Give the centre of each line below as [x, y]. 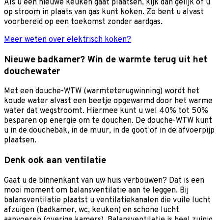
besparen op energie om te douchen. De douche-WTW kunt [108, 121]
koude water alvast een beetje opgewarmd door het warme [108, 101]
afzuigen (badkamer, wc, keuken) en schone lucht [92, 210]
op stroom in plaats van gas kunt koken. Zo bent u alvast [104, 12]
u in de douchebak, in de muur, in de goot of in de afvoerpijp [109, 131]
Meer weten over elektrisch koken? [68, 40]
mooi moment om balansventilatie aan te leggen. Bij [96, 190]
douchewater [32, 71]
